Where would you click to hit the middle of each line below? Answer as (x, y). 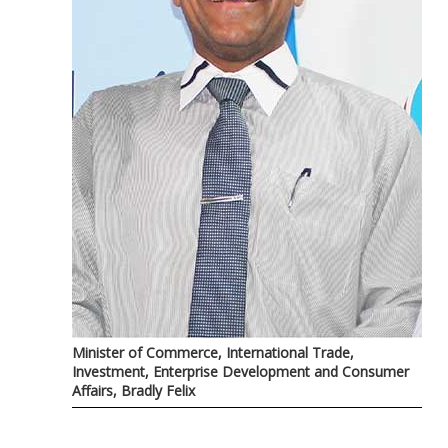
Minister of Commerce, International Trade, (213, 352)
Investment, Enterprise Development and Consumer (240, 371)
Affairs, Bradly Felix (133, 390)
